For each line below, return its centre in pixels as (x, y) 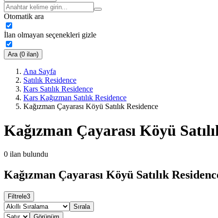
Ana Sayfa (40, 72)
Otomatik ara (24, 17)
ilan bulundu (29, 154)
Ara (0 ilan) (23, 54)
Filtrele (17, 197)
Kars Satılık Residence (58, 89)
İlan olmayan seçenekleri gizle (50, 35)
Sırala (82, 207)
